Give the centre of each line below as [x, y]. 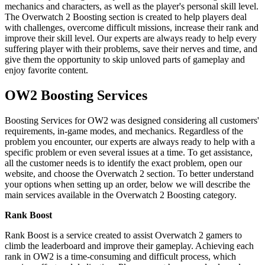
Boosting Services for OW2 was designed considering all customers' [132, 120]
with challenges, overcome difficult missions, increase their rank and [132, 27]
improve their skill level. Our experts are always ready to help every [131, 38]
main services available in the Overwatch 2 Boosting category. [121, 195]
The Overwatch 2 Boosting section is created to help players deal [126, 17]
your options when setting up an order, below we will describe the [127, 184]
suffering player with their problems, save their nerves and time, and [131, 49]
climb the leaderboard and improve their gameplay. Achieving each [129, 245]
